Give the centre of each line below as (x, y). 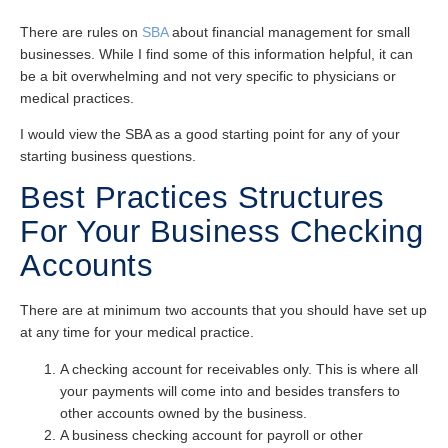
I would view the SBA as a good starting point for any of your (210, 134)
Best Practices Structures (202, 198)
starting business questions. (108, 156)
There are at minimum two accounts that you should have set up (223, 310)
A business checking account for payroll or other (211, 434)
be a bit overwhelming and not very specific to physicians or (208, 75)
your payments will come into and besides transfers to (230, 390)
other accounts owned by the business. (183, 412)
